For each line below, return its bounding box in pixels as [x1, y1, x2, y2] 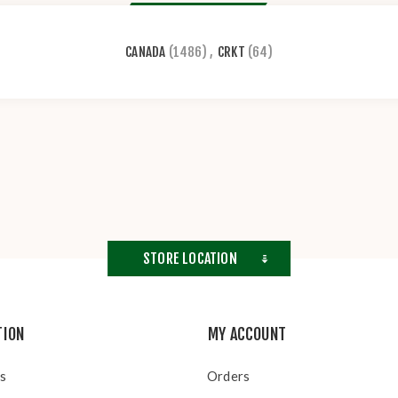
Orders [207, 368, 251, 384]
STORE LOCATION [143, 250, 237, 267]
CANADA [125, 44, 166, 60]
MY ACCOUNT [208, 324, 286, 344]
